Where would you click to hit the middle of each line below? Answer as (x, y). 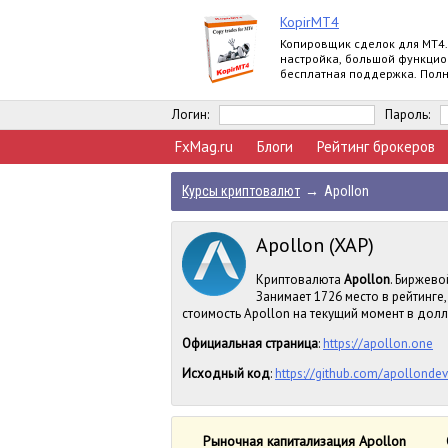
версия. (301, 88)
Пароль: (407, 114)
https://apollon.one (378, 343)
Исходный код (226, 373)
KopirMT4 (309, 22)
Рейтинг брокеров (376, 146)
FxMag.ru (204, 146)
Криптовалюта (300, 279)
